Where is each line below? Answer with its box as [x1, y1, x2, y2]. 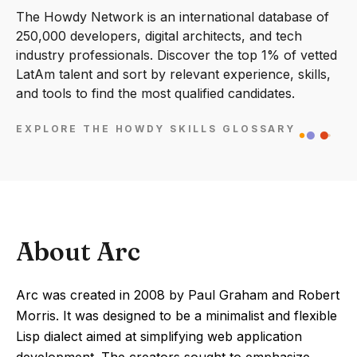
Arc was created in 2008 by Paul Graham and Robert [16, 287, 339, 303]
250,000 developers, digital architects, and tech [16, 28, 302, 44]
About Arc [16, 236, 140, 267]
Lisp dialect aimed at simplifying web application [16, 328, 302, 344]
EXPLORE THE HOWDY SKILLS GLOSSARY [16, 123, 296, 135]
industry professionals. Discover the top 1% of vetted [16, 47, 337, 63]
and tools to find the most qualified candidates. [16, 85, 295, 101]
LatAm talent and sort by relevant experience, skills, [16, 66, 331, 82]
